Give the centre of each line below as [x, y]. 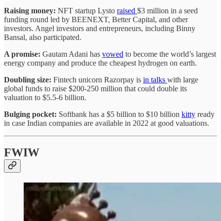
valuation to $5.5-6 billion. [46, 97]
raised [127, 10]
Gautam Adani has [71, 54]
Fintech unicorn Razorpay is [98, 79]
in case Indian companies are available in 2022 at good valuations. [108, 123]
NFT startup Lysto [86, 10]
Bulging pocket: [30, 114]
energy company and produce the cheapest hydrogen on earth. [100, 63]
